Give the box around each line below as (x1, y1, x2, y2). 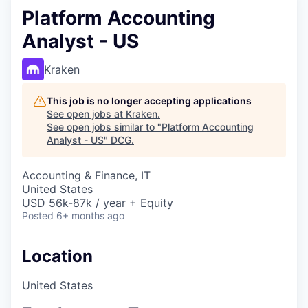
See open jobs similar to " (47, 121, 162, 133)
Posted (22, 210, 54, 221)
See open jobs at (47, 108, 126, 120)
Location (22, 246, 93, 266)
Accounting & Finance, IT (22, 168, 151, 182)
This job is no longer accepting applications (47, 95, 252, 107)
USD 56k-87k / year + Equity (22, 196, 173, 210)
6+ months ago (56, 210, 124, 221)
